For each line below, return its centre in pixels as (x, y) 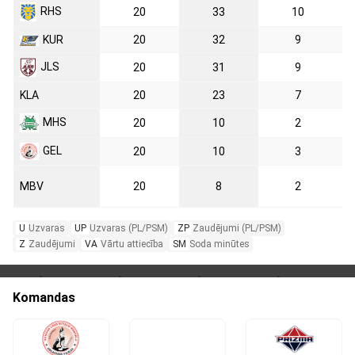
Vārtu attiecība (132, 244)
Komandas (44, 297)
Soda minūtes (219, 244)
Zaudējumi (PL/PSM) (237, 228)
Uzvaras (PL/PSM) (129, 228)
